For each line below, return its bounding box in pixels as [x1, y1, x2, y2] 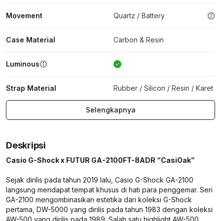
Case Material [6, 36, 55, 44]
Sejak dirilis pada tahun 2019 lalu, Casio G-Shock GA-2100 [6, 176, 193, 184]
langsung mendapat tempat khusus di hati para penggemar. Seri [6, 185, 213, 194]
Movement [6, 11, 42, 20]
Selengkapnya [85, 106, 136, 114]
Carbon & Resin [113, 36, 164, 44]
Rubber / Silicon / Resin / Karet [113, 84, 213, 92]
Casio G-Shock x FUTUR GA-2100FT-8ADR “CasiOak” [6, 156, 194, 164]
